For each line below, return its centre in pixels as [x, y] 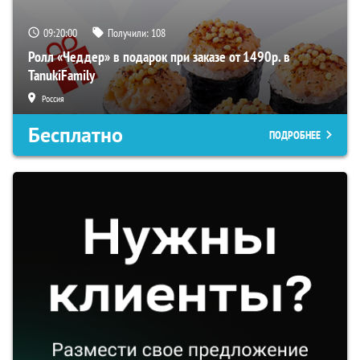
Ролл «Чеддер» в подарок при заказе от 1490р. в [159, 57]
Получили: [129, 33]
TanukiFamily [61, 76]
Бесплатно [76, 135]
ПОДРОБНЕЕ [295, 135]
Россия [53, 99]
